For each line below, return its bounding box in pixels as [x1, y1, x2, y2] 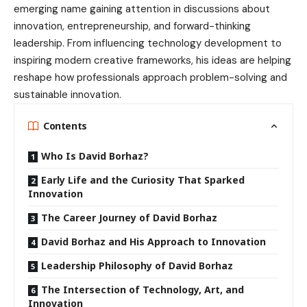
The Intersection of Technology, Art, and [41, 283, 244, 297]
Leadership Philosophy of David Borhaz [41, 259, 233, 273]
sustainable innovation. [14, 88, 121, 102]
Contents [43, 119, 87, 133]
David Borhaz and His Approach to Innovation [41, 235, 266, 249]
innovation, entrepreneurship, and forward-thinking [14, 19, 251, 34]
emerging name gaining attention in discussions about [14, 2, 270, 16]
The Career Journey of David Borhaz [41, 211, 217, 225]
